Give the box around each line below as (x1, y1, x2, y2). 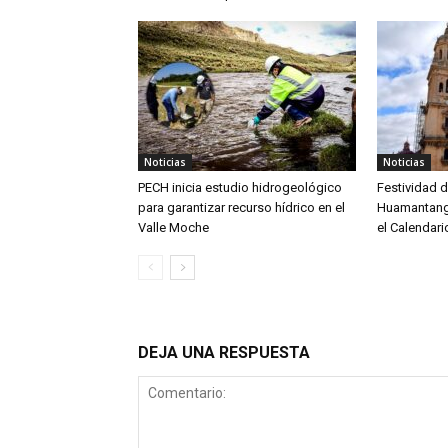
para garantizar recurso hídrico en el (138, 200, 345, 215)
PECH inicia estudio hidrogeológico (138, 180, 342, 195)
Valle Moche (138, 220, 209, 235)
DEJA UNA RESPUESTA (138, 343, 310, 362)
